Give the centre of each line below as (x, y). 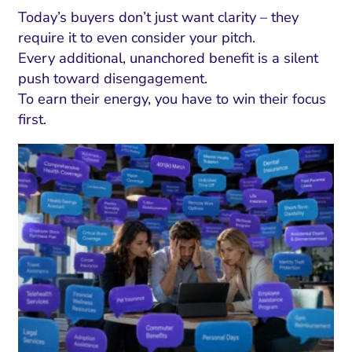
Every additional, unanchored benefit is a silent (168, 59)
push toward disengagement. (112, 79)
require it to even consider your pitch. (136, 38)
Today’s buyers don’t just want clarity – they (158, 18)
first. (32, 120)
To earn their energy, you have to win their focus (172, 99)
